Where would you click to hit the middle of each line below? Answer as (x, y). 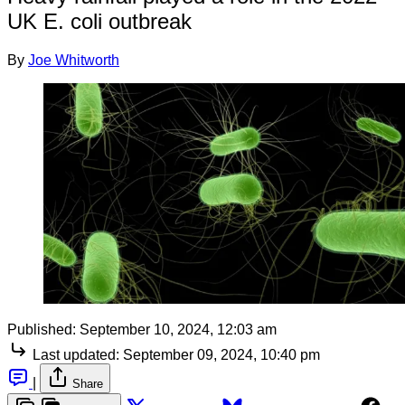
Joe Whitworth (74, 60)
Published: (42, 329)
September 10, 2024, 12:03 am (178, 329)
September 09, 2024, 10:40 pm (221, 354)
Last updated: (76, 354)
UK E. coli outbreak (99, 21)
